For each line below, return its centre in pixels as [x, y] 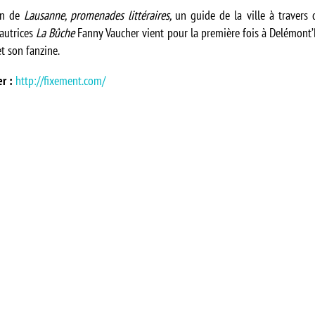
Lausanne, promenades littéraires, [100, 15]
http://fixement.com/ [60, 81]
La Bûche [55, 33]
